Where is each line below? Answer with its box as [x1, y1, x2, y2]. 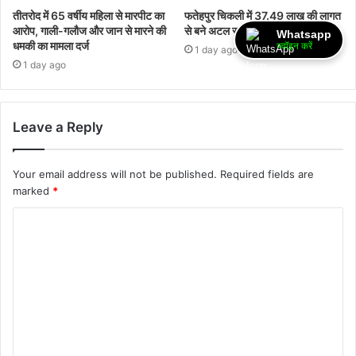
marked [13, 184, 52, 198]
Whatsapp [277, 27, 331, 41]
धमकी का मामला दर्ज [13, 39, 89, 53]
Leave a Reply [13, 119, 103, 136]
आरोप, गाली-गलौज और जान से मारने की [13, 24, 166, 38]
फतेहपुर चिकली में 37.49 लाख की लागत [184, 9, 341, 23]
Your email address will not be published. [13, 168, 217, 181]
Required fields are [220, 168, 314, 181]
